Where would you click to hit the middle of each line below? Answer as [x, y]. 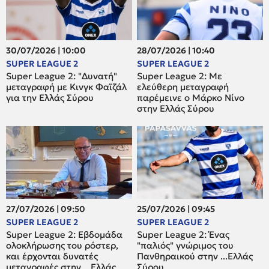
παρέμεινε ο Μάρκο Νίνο [191, 98]
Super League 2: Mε [180, 76]
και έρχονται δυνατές [52, 256]
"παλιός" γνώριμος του [186, 245]
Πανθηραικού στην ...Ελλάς [195, 256]
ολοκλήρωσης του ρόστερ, [62, 245]
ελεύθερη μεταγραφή [183, 87]
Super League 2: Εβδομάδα [64, 234]
